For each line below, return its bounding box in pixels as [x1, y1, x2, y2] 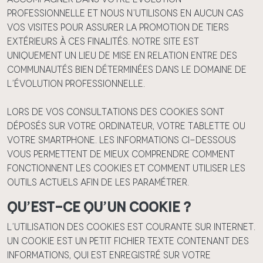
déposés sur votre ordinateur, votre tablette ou [7, 120, 245, 131]
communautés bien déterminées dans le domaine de [7, 64, 247, 75]
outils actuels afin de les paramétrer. [7, 177, 189, 188]
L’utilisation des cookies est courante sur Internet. [7, 221, 255, 232]
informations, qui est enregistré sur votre [7, 249, 211, 261]
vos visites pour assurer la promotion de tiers [7, 22, 229, 33]
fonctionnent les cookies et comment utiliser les [7, 163, 245, 174]
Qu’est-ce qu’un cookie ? [7, 199, 191, 215]
